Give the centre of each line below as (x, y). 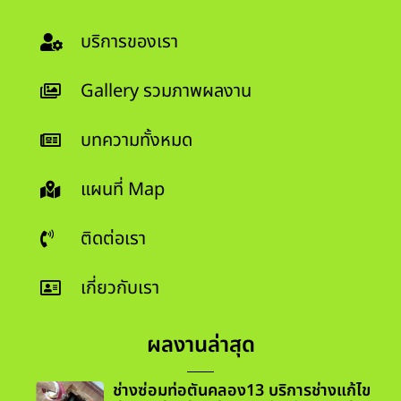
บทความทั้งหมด (137, 141)
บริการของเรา (129, 43)
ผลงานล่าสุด (200, 346)
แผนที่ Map (123, 190)
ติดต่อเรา (113, 239)
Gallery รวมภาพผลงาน (166, 92)
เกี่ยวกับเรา (120, 289)
